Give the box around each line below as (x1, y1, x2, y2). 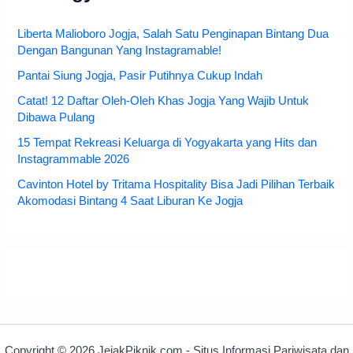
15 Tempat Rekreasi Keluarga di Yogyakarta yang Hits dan (17, 136, 318, 149)
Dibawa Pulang (17, 110, 95, 124)
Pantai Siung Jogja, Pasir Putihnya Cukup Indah (17, 69, 263, 82)
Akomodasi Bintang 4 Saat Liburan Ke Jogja (17, 194, 243, 207)
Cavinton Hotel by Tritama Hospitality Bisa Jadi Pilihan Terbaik (17, 177, 336, 191)
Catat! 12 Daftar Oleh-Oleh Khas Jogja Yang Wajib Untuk (17, 94, 310, 107)
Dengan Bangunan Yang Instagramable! (17, 43, 222, 57)
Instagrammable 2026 (17, 152, 130, 165)
